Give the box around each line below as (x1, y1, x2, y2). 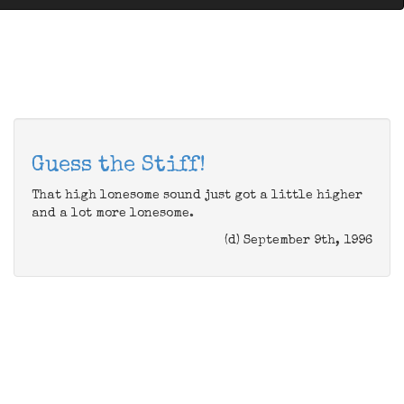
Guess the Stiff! (32, 155, 206, 177)
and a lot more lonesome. (32, 207, 194, 220)
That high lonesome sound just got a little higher (32, 189, 363, 202)
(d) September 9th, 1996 (225, 234, 372, 247)
